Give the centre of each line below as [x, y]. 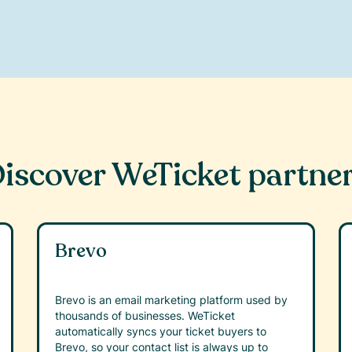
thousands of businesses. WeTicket [145, 316]
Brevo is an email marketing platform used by [172, 300]
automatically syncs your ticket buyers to [161, 332]
